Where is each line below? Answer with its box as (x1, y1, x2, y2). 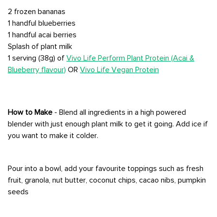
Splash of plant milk (8, 42, 72, 51)
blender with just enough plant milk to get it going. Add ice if (8, 119, 208, 129)
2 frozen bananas (8, 7, 65, 16)
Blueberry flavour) (8, 65, 66, 75)
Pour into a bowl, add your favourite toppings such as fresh (8, 164, 203, 173)
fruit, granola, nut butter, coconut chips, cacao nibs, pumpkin (8, 175, 206, 185)
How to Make (8, 108, 52, 117)
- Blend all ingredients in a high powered (52, 108, 186, 117)
